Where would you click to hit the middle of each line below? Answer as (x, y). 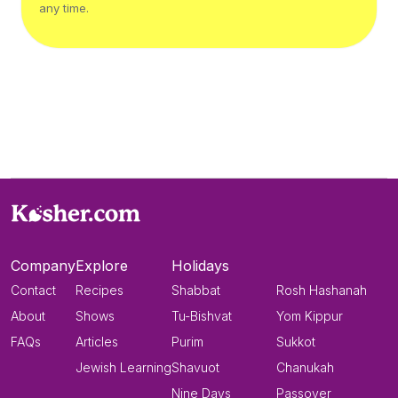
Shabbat (196, 291)
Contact (33, 291)
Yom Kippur (310, 316)
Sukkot (296, 342)
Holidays (200, 266)
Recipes (99, 291)
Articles (97, 342)
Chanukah (305, 368)
